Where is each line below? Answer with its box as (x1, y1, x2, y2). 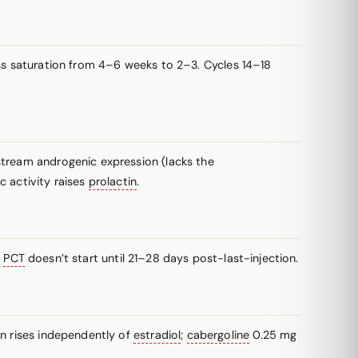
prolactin (88, 174, 137, 189)
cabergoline (186, 328, 250, 342)
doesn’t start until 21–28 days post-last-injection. (24, 251, 299, 265)
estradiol (133, 328, 181, 342)
